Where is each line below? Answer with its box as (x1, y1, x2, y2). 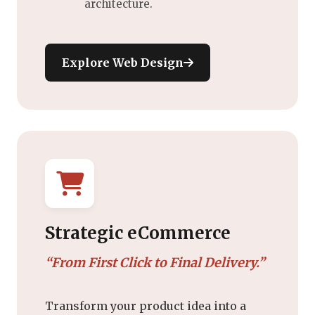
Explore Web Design (62, 55, 184, 70)
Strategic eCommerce (45, 221, 231, 244)
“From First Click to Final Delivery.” (45, 254, 265, 271)
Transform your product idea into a (45, 298, 246, 313)
